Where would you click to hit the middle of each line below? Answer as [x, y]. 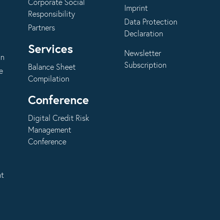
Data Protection [151, 22]
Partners [41, 28]
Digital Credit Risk [58, 118]
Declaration [144, 34]
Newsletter [143, 54]
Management [49, 130]
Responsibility [51, 14]
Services [50, 50]
